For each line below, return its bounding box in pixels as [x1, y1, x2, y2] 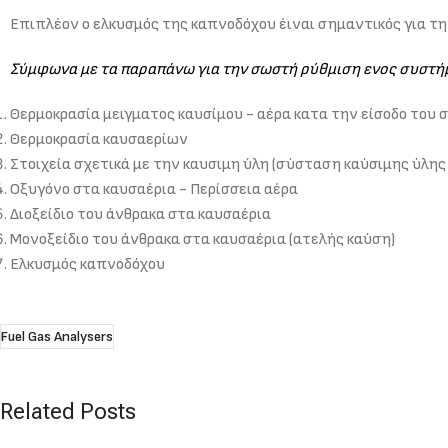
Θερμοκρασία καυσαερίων [10, 129, 188, 149]
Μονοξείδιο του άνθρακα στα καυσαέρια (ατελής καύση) [10, 229, 395, 249]
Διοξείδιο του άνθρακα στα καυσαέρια [10, 204, 271, 224]
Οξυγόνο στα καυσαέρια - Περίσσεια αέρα [10, 179, 298, 199]
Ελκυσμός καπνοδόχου [10, 254, 165, 274]
